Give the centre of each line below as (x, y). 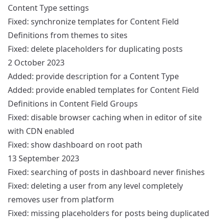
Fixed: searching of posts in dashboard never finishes (106, 172)
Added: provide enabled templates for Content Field (103, 90)
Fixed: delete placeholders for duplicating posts (95, 49)
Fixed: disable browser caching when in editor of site (105, 117)
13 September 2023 (44, 158)
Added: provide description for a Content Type (93, 76)
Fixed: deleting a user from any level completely (95, 186)
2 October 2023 (36, 63)
